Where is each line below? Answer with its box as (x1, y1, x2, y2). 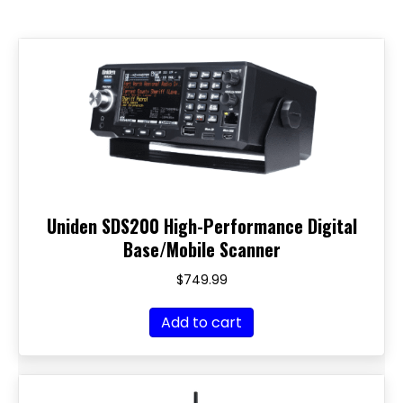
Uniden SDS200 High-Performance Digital (46, 212, 357, 239)
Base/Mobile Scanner (122, 236, 281, 263)
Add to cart (161, 312, 242, 333)
